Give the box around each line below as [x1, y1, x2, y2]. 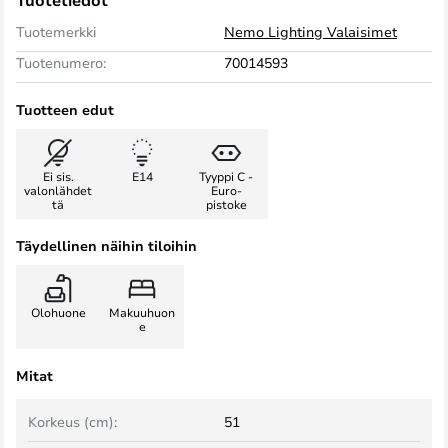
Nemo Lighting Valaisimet [224, 22, 397, 41]
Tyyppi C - [199, 168, 253, 184]
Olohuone [30, 304, 86, 320]
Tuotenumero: [16, 53, 106, 72]
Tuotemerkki [16, 22, 97, 41]
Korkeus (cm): [28, 412, 117, 431]
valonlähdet [24, 182, 92, 198]
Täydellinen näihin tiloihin [16, 236, 197, 255]
